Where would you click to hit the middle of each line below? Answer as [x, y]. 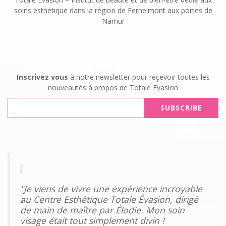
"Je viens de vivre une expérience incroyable [111, 188]
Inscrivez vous [42, 77]
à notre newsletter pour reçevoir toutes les [139, 77]
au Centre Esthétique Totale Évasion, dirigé [109, 199]
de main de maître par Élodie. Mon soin [102, 210]
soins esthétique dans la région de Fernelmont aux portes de [113, 10]
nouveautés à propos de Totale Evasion [113, 87]
